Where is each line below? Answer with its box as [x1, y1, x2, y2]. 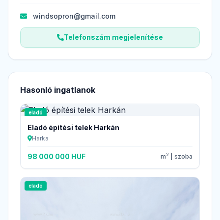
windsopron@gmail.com [33, 11, 115, 20]
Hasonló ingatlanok [20, 84, 95, 95]
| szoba [169, 152, 192, 160]
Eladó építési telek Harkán [27, 123, 119, 132]
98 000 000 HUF [27, 152, 85, 161]
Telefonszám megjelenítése [64, 32, 163, 41]
